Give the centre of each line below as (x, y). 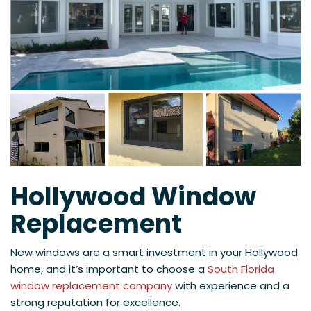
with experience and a (231, 286)
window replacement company (91, 286)
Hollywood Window (133, 197)
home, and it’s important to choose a (109, 269)
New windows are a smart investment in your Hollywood (154, 253)
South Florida (241, 269)
